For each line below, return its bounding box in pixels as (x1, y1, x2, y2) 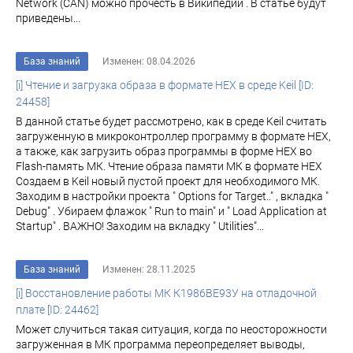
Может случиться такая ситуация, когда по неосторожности (16, 323, 327, 336)
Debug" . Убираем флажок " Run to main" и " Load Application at (16, 205, 327, 217)
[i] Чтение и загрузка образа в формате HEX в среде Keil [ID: (16, 79, 314, 91)
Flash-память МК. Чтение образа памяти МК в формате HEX (16, 160, 322, 173)
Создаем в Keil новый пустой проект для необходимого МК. (16, 175, 320, 188)
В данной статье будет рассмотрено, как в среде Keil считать (16, 115, 327, 128)
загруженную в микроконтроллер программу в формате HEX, (16, 130, 331, 143)
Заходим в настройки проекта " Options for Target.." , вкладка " (16, 190, 329, 203)
